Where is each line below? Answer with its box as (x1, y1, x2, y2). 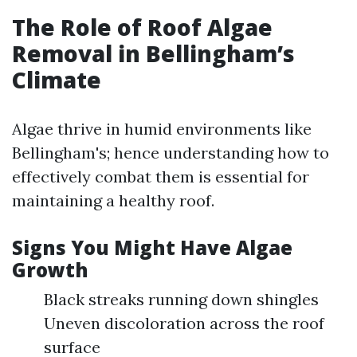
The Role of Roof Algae (12, 12, 273, 42)
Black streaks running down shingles (44, 289, 319, 309)
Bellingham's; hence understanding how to (12, 143, 329, 163)
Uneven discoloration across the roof (44, 313, 324, 333)
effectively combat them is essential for (12, 167, 309, 186)
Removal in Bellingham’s (12, 38, 295, 69)
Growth (12, 257, 88, 283)
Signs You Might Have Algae (12, 234, 292, 261)
